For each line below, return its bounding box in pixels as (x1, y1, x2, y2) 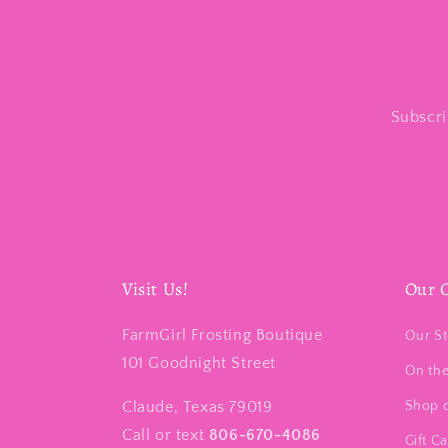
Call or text (122, 426, 209, 444)
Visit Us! (122, 277, 189, 301)
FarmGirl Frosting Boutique (122, 326, 323, 344)
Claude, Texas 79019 (122, 398, 273, 416)
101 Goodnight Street (122, 354, 276, 372)
